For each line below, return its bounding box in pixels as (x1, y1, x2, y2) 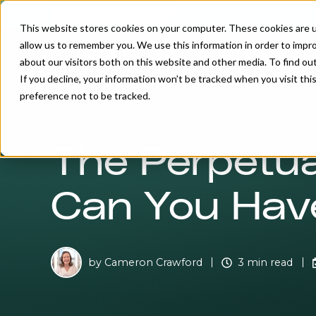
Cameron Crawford (104, 255, 202, 269)
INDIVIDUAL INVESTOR (59, 9, 159, 18)
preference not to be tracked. (20, 90, 150, 102)
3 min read (238, 255, 293, 269)
